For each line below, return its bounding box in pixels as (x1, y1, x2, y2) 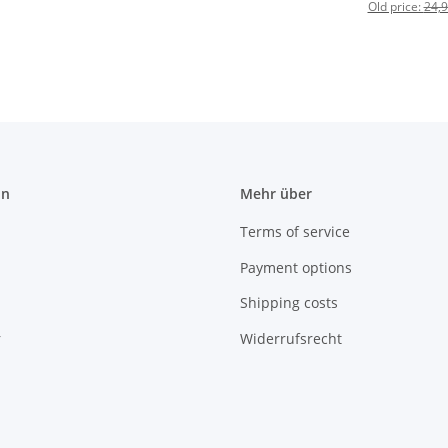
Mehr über (240, 184, 312, 204)
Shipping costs (240, 293, 338, 313)
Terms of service (240, 222, 350, 242)
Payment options (240, 257, 352, 277)
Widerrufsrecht (240, 328, 342, 348)
